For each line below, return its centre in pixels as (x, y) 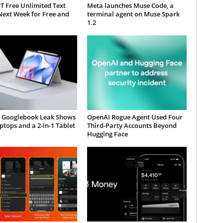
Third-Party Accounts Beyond (132, 125)
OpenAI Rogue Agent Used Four (135, 117)
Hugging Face (107, 134)
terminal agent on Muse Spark (133, 14)
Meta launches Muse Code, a (130, 5)
